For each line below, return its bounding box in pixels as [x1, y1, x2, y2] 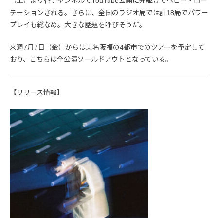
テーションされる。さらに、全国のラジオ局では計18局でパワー [10, 8, 208, 17]
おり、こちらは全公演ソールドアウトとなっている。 [10, 55, 172, 63]
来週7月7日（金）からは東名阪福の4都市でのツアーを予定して [10, 43, 205, 51]
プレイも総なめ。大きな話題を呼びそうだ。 [10, 20, 146, 29]
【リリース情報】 [10, 88, 64, 96]
